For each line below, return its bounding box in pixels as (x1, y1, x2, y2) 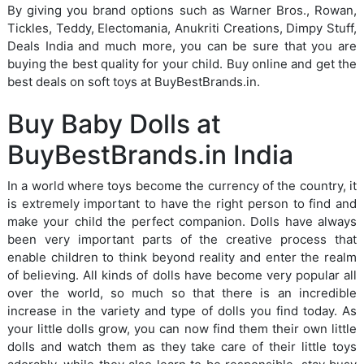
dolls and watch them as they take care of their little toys (7, 338, 357, 354)
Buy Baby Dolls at (7, 107, 221, 140)
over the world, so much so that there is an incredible (7, 284, 357, 301)
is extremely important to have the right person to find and (7, 195, 357, 211)
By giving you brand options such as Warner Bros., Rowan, (7, 2, 357, 18)
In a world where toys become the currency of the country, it (7, 177, 357, 193)
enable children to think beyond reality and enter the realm (7, 249, 357, 265)
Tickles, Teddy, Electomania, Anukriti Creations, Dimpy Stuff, (7, 19, 357, 36)
